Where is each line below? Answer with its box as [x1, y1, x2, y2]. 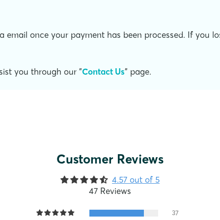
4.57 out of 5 [112, 174, 160, 185]
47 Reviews [89, 185, 131, 196]
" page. [125, 66, 151, 77]
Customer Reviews [56, 151, 164, 167]
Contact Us [82, 66, 125, 77]
